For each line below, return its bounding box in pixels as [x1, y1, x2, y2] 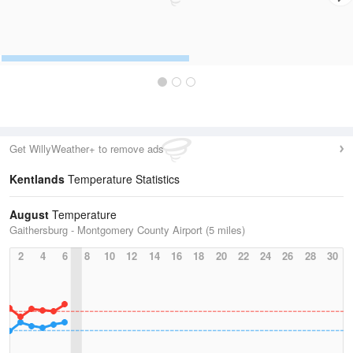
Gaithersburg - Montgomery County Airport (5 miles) [9, 222, 245, 237]
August [9, 206, 49, 222]
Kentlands [9, 171, 65, 187]
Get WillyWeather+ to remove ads [9, 141, 164, 156]
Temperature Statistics [65, 171, 180, 187]
